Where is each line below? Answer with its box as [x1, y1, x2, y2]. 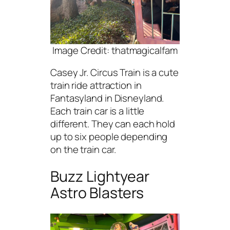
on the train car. [50, 143, 117, 157]
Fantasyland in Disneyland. [50, 91, 164, 105]
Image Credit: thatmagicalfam [52, 43, 178, 57]
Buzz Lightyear [50, 166, 149, 187]
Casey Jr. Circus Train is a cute [50, 66, 179, 80]
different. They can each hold [50, 117, 176, 131]
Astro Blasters [50, 183, 144, 203]
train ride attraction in [50, 79, 142, 92]
